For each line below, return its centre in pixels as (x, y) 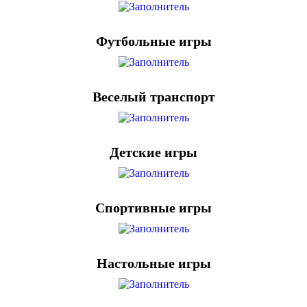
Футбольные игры (153, 41)
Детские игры (153, 152)
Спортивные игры (153, 208)
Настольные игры (153, 263)
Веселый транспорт (153, 97)
